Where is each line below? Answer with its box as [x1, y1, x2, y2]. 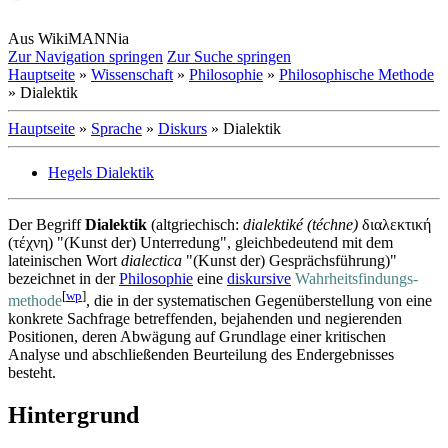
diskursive [227, 269, 291, 287]
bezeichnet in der [8, 269, 119, 287]
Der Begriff [8, 215, 85, 233]
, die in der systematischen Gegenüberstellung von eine [86, 292, 432, 310]
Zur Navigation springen [8, 47, 163, 65]
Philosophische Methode [279, 65, 434, 83]
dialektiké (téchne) [243, 215, 358, 233]
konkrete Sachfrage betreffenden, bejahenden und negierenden [8, 310, 402, 328]
